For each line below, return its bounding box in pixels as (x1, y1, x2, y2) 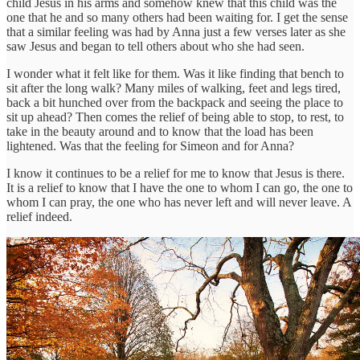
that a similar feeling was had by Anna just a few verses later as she (6, 24, 346, 39)
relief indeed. (6, 209, 72, 223)
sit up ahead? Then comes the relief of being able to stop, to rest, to (6, 109, 344, 124)
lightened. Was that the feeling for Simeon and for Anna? (6, 138, 294, 153)
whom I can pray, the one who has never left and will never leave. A (6, 194, 351, 209)
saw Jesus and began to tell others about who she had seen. (6, 39, 305, 53)
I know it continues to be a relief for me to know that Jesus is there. (6, 166, 345, 180)
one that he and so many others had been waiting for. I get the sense (6, 10, 348, 24)
